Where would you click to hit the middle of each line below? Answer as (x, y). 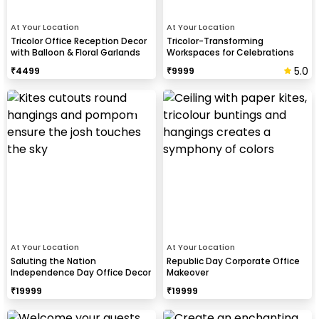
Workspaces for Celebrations (230, 52)
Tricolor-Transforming (215, 41)
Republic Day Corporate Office (233, 261)
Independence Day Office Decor (81, 272)
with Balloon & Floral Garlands (75, 52)
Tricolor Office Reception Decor (79, 41)
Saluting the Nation (53, 261)
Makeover (188, 272)
